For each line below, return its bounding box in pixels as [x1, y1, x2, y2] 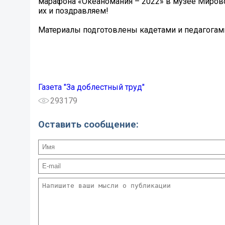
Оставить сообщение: [38, 119, 139, 130]
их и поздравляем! [38, 6, 108, 16]
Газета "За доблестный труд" [38, 82, 145, 92]
